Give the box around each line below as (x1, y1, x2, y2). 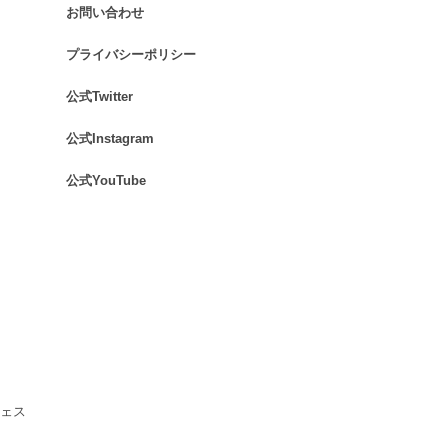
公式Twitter (66, 89, 133, 103)
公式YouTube (66, 173, 146, 187)
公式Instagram (66, 131, 154, 145)
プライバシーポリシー (66, 47, 196, 61)
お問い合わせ (66, 5, 144, 19)
